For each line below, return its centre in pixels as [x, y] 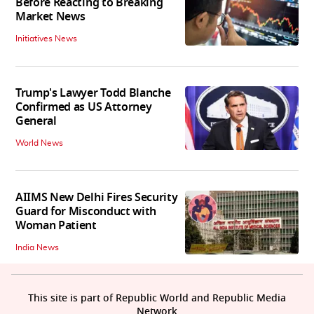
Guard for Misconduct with [86, 212]
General [36, 122]
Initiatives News [46, 39]
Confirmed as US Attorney [84, 108]
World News [39, 143]
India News [37, 248]
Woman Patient [56, 226]
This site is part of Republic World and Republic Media [157, 299]
